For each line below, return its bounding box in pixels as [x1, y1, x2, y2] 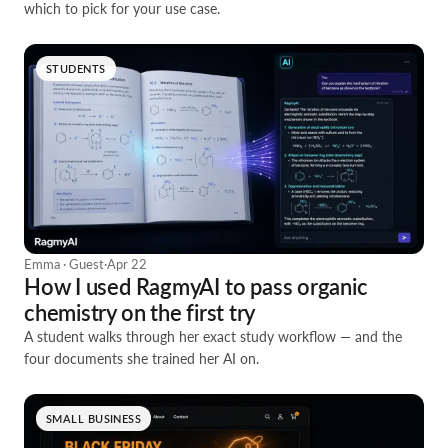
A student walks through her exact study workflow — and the [24, 328, 402, 345]
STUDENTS [46, 62, 106, 75]
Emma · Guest [24, 256, 104, 272]
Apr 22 [107, 256, 147, 272]
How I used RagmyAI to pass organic [24, 273, 368, 300]
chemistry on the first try [24, 299, 256, 326]
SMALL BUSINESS [46, 412, 142, 425]
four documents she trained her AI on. [24, 350, 259, 367]
